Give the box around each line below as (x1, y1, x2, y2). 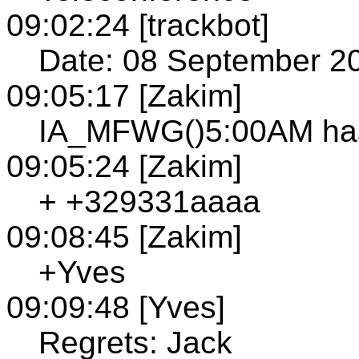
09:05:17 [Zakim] (6, 78, 242, 113)
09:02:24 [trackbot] (6, 7, 269, 42)
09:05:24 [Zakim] (6, 148, 242, 184)
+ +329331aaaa (38, 184, 260, 219)
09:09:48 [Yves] (6, 289, 225, 325)
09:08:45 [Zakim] (6, 219, 242, 254)
